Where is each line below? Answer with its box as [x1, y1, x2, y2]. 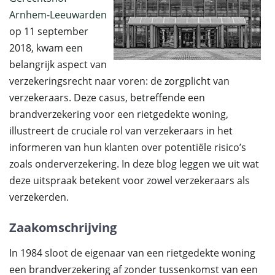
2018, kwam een [9, 41, 83, 55]
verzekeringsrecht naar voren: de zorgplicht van [9, 74, 230, 88]
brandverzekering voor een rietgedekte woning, [9, 107, 228, 121]
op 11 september [9, 25, 88, 38]
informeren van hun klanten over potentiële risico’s [9, 141, 246, 154]
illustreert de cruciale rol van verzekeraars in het [9, 124, 233, 137]
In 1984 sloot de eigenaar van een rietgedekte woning [9, 246, 255, 260]
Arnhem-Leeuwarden [9, 8, 107, 21]
